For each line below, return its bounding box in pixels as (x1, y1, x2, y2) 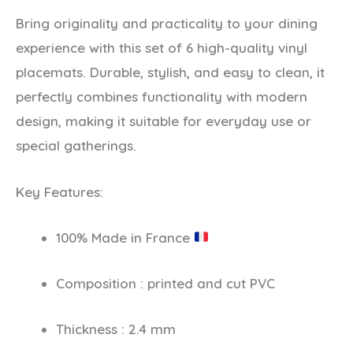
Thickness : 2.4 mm (56, 321, 176, 338)
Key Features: (16, 183, 103, 200)
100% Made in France (56, 229, 194, 246)
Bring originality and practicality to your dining (16, 15, 318, 32)
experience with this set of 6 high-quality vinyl (16, 39, 307, 57)
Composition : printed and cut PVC (56, 274, 275, 292)
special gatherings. (16, 137, 136, 154)
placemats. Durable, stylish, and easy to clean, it (16, 64, 325, 81)
